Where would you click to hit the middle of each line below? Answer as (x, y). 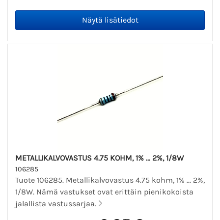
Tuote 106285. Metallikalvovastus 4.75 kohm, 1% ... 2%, (110, 180)
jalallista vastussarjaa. (57, 203)
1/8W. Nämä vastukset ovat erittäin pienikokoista (104, 192)
